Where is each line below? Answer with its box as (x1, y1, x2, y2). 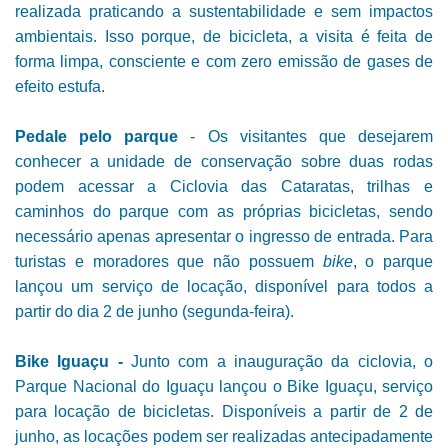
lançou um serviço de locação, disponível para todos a (15, 278, 433, 296)
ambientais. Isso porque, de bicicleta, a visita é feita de (15, 28, 433, 46)
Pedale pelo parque (15, 128, 179, 146)
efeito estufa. (15, 78, 105, 96)
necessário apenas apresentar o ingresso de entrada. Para (15, 228, 433, 246)
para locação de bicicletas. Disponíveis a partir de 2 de (15, 403, 433, 421)
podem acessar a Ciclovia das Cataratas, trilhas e (15, 178, 433, 196)
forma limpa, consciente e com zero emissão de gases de (15, 53, 433, 71)
